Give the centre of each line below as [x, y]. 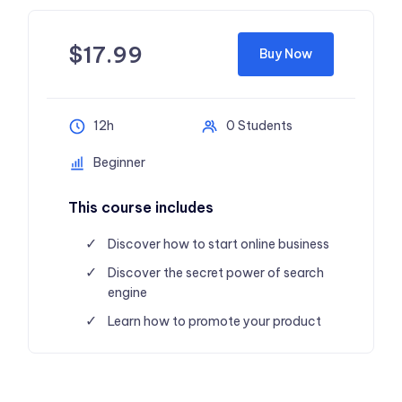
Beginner [119, 163]
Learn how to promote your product [214, 322]
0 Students [259, 126]
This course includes [141, 208]
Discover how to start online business [218, 245]
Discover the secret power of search [216, 273]
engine [127, 293]
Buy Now [286, 54]
